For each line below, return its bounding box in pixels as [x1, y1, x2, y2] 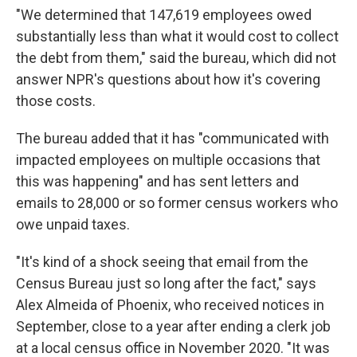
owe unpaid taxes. [16, 216, 130, 233]
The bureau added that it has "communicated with [16, 130, 329, 147]
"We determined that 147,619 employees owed [16, 6, 312, 23]
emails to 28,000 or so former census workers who [16, 194, 338, 211]
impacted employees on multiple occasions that [16, 151, 320, 168]
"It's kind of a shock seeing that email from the [16, 253, 308, 270]
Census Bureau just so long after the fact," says [16, 275, 316, 292]
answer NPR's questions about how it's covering [16, 71, 320, 88]
